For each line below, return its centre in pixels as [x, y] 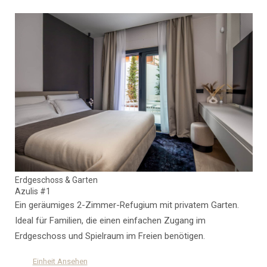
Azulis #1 [32, 191]
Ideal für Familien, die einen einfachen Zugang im [110, 220]
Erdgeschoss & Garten [56, 180]
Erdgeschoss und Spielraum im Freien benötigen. [110, 236]
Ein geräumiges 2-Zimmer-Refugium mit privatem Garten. [127, 205]
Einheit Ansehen [60, 261]
